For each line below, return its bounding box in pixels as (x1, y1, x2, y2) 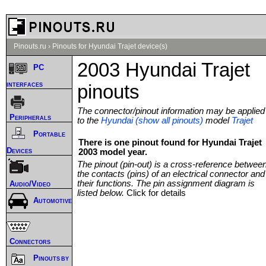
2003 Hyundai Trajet (77, 59, 250, 81)
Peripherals (9, 112, 51, 122)
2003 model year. (78, 147, 147, 157)
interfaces (7, 79, 43, 88)
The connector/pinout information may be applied (77, 106, 265, 116)
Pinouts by (33, 254, 69, 263)
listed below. (77, 188, 126, 198)
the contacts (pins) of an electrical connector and (77, 169, 265, 179)
